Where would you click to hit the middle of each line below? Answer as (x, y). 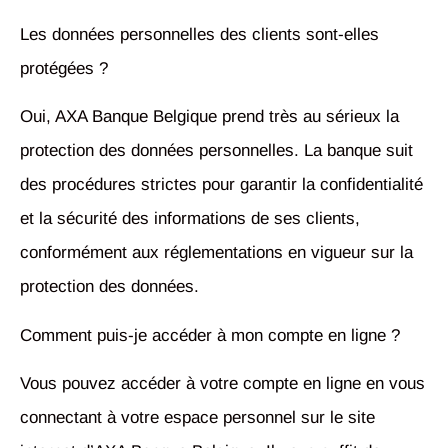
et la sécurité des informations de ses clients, (190, 219)
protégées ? (64, 69)
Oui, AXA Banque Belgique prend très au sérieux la (209, 117)
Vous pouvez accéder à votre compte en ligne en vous (222, 384)
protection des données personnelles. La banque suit (216, 151)
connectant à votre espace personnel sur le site (197, 418)
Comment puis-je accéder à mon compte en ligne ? (210, 335)
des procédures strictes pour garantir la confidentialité (221, 185)
